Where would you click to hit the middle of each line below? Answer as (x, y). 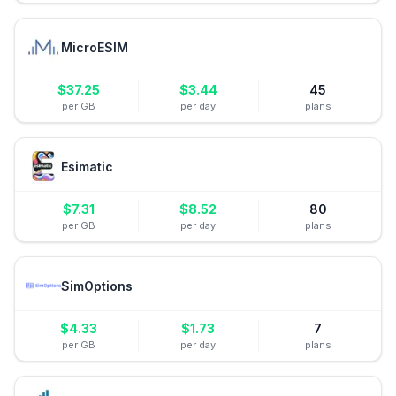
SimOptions (97, 286)
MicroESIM (95, 47)
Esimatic (87, 166)
